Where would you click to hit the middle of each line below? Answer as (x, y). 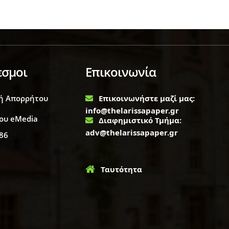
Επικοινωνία (121, 72)
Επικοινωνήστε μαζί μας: (147, 98)
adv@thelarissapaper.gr (132, 133)
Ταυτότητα (122, 169)
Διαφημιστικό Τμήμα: (140, 120)
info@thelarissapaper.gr (132, 111)
